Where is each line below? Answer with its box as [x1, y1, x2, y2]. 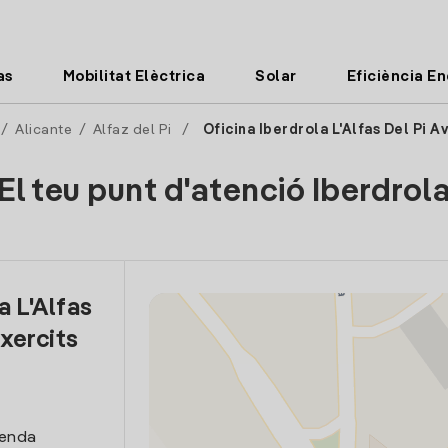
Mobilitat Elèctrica [62, 69, 205, 84]
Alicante [15, 123, 72, 137]
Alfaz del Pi [92, 123, 172, 137]
